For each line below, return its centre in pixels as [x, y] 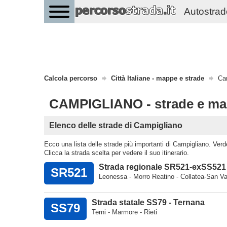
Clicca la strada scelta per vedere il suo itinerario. [117, 153]
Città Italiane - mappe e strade [158, 79]
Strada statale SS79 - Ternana [148, 203]
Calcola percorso [71, 79]
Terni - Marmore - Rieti [124, 212]
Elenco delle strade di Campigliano [116, 126]
